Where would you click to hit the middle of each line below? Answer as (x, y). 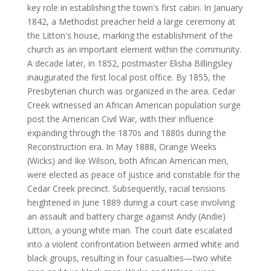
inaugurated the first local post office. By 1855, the (126, 77)
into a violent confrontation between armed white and (133, 244)
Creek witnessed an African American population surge (134, 105)
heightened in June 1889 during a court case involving (131, 202)
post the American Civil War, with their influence (120, 119)
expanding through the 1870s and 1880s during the (126, 132)
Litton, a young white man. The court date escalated (129, 230)
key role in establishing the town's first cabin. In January (135, 7)
